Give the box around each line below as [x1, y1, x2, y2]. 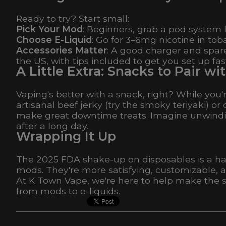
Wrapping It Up [16, 129, 116, 144]
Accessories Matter [16, 45, 107, 56]
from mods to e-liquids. [16, 186, 120, 197]
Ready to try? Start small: [16, 13, 129, 24]
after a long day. [16, 121, 88, 132]
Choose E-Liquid [16, 34, 92, 45]
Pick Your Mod [16, 24, 83, 35]
